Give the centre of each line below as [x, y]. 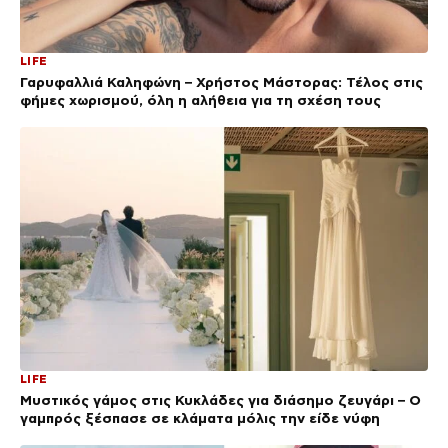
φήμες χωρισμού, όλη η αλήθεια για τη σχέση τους [200, 99]
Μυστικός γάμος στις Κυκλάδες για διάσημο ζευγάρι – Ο [220, 400]
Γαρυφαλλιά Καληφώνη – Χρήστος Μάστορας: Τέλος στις [221, 81]
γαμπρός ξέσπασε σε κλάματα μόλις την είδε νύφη [200, 418]
